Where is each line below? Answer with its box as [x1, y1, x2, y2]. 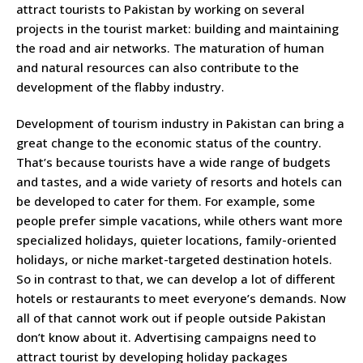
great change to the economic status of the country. [16, 135, 322, 152]
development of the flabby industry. [16, 79, 224, 96]
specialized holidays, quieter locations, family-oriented [16, 232, 336, 249]
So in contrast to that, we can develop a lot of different [16, 271, 335, 288]
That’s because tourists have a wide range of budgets [16, 154, 331, 171]
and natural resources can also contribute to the [16, 59, 299, 76]
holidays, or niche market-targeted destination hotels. [16, 251, 332, 268]
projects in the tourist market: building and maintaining [16, 20, 339, 37]
